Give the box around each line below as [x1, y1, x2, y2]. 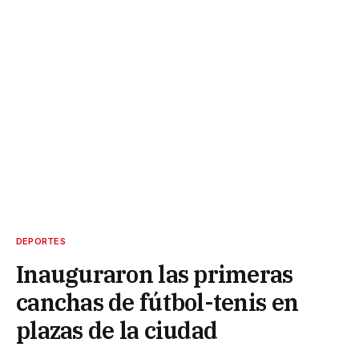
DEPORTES [16, 236, 66, 248]
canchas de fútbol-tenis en [16, 287, 299, 318]
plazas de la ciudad [16, 315, 218, 346]
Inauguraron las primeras [16, 259, 293, 290]
